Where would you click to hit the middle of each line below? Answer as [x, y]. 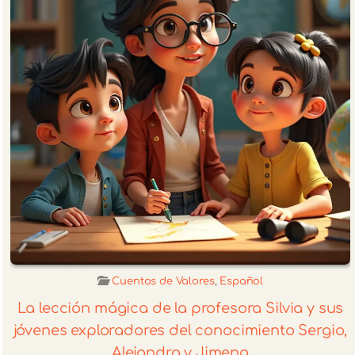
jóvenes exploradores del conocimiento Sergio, [180, 330]
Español [242, 281]
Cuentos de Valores [163, 281]
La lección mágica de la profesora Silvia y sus [180, 308]
